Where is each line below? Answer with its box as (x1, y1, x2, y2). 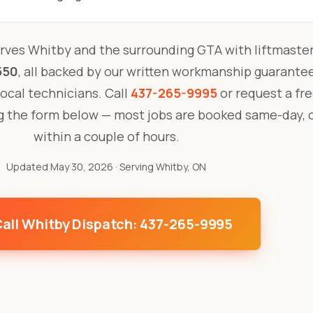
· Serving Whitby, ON (113, 160, 206, 173)
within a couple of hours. (33, 128, 180, 145)
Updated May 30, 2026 (6, 160, 113, 173)
